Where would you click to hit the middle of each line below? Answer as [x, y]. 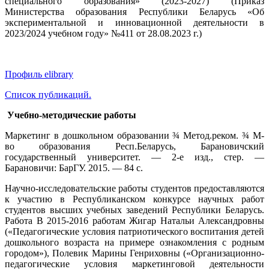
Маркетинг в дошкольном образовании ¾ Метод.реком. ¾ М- [134, 135]
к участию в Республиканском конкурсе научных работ [134, 199]
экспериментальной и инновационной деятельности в [134, 22]
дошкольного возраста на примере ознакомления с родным [134, 242]
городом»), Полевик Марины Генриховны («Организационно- [134, 253]
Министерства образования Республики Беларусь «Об [134, 11]
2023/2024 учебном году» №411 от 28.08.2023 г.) [103, 33]
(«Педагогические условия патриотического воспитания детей [134, 231]
